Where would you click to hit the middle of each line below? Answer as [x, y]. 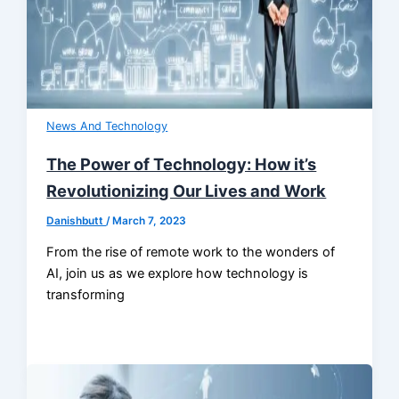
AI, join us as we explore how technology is [178, 274]
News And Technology [107, 126]
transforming [86, 295]
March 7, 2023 [150, 220]
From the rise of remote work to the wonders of [191, 252]
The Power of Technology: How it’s [182, 163]
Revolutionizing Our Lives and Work [187, 190]
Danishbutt [77, 220]
